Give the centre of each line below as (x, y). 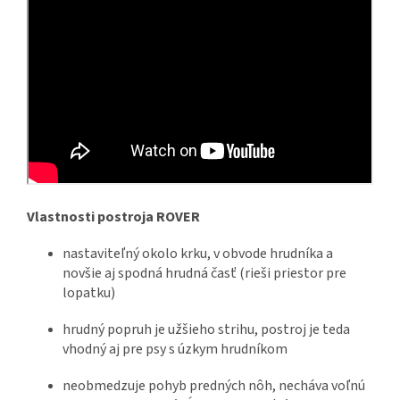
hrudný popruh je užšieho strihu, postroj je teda (206, 330)
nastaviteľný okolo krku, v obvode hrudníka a (198, 254)
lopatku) (89, 293)
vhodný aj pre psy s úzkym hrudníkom (175, 350)
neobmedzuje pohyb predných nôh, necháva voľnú (214, 386)
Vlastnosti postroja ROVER (113, 217)
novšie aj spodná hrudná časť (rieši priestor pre (204, 274)
